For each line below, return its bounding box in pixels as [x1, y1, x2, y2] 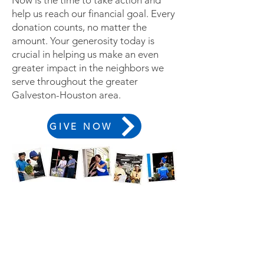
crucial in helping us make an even [12, 48, 159, 60]
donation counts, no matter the [12, 21, 147, 33]
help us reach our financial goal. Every [12, 8, 175, 19]
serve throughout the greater [12, 75, 138, 87]
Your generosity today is [50, 35, 154, 47]
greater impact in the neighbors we [12, 62, 164, 74]
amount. [12, 35, 50, 47]
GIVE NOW [49, 120, 113, 132]
